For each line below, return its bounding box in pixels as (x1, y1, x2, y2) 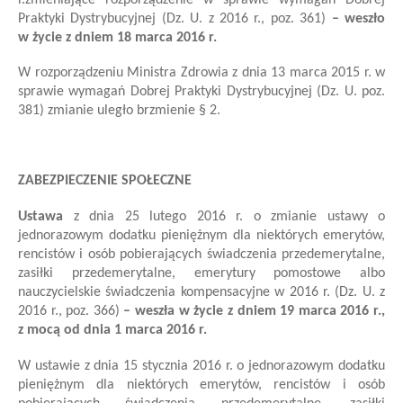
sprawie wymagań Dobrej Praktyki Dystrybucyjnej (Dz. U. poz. (18, 85, 385, 100)
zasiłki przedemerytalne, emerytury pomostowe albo (18, 266, 385, 282)
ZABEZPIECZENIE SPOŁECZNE (18, 174, 192, 189)
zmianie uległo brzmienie (48, 103, 199, 119)
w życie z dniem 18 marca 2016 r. (18, 30, 217, 45)
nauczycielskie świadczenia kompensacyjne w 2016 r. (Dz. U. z (18, 285, 385, 300)
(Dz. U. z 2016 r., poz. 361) (156, 11, 327, 26)
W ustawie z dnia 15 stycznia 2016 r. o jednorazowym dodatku (18, 358, 385, 373)
